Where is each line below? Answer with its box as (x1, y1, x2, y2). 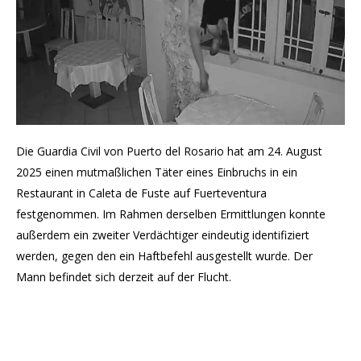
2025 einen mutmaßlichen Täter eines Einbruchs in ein (16, 164, 297, 180)
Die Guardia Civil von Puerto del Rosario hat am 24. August (16, 143, 322, 160)
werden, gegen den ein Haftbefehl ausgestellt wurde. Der (16, 248, 313, 264)
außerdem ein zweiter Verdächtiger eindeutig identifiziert (16, 227, 309, 243)
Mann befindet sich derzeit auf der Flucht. (16, 269, 231, 285)
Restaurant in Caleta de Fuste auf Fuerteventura (16, 185, 267, 201)
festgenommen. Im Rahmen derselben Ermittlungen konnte (16, 206, 326, 222)
